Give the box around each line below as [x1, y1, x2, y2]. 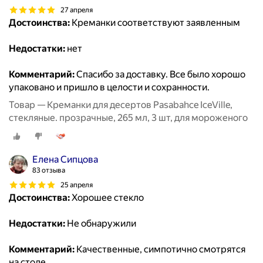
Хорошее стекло [70, 192, 144, 204]
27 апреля [60, 5, 93, 14]
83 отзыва [32, 166, 65, 175]
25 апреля [60, 180, 93, 189]
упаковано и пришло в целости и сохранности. [9, 82, 210, 93]
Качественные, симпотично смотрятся [75, 244, 245, 255]
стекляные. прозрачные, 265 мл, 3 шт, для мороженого [9, 112, 248, 124]
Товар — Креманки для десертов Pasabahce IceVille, [9, 99, 232, 111]
